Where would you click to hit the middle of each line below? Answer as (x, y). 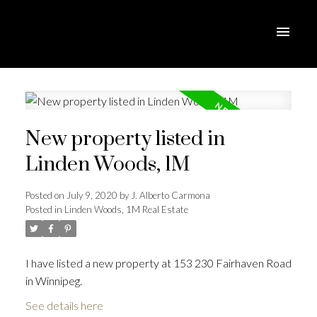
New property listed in (125, 140)
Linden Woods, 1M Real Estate (126, 210)
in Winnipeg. (53, 281)
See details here (64, 306)
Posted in (44, 210)
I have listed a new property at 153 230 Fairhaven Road (158, 263)
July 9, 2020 (92, 196)
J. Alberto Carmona (170, 196)
